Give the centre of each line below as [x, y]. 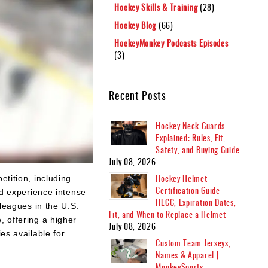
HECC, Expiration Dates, [196, 202]
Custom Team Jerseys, [193, 242]
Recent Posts [138, 95]
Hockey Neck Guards [191, 125]
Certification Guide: [189, 190]
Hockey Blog [136, 25]
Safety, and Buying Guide [198, 149]
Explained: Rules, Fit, [191, 137]
